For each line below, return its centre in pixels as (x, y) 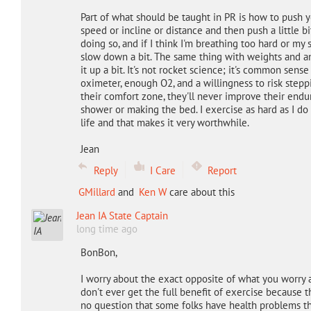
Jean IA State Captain (122, 216)
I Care (162, 170)
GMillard (96, 192)
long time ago (107, 229)
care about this (200, 192)
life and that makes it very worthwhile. (165, 123)
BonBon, (99, 252)
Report (222, 170)
